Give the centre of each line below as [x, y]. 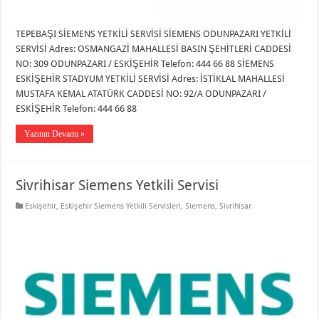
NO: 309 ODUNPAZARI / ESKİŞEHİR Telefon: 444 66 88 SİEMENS [145, 63]
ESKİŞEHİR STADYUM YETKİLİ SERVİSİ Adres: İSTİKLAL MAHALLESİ [151, 78]
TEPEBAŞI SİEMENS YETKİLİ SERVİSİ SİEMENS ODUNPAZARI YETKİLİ [154, 33]
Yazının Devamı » [55, 134]
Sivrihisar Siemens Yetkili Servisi [117, 185]
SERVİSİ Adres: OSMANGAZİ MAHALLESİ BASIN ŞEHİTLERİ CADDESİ [154, 48]
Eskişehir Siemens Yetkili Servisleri [121, 206]
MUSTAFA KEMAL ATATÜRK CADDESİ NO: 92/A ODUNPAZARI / [141, 93]
